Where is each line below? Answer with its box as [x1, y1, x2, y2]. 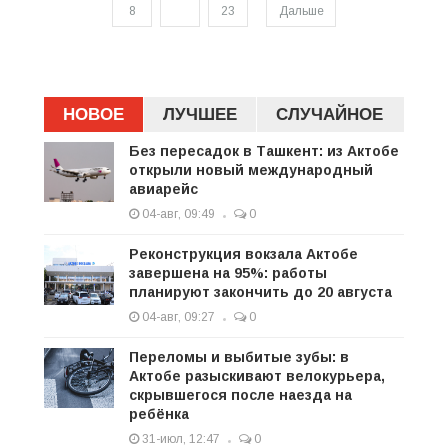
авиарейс [129, 180, 198, 197]
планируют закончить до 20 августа [129, 283, 392, 300]
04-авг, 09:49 [139, 206, 215, 221]
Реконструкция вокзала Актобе [129, 245, 358, 262]
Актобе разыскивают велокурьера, [129, 367, 385, 384]
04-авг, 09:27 [139, 309, 215, 324]
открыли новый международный [129, 161, 373, 178]
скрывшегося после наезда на [129, 386, 352, 403]
